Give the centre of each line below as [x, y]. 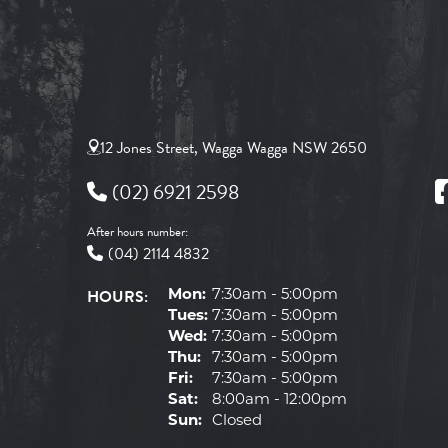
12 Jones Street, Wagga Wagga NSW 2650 [233, 148]
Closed [235, 421]
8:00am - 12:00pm [277, 400]
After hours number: [137, 232]
